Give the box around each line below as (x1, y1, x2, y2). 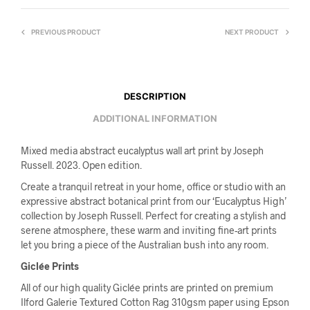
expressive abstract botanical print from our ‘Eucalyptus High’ (21, 195, 286, 208)
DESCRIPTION (124, 90, 186, 102)
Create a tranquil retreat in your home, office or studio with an (21, 181, 286, 193)
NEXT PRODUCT (225, 28, 279, 37)
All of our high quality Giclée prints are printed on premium (21, 282, 273, 294)
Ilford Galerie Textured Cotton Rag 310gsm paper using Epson (21, 296, 289, 309)
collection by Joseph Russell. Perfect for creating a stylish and (21, 210, 286, 222)
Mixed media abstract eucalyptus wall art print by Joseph (21, 145, 264, 157)
